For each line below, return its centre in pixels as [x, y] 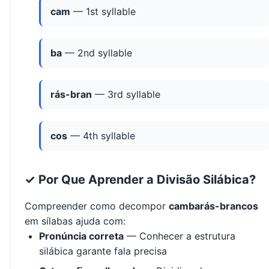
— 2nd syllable [97, 53]
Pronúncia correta [81, 236]
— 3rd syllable [126, 95]
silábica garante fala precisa [103, 251]
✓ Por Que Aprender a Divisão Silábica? [140, 180]
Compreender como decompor [97, 206]
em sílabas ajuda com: [75, 221]
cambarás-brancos [213, 206]
